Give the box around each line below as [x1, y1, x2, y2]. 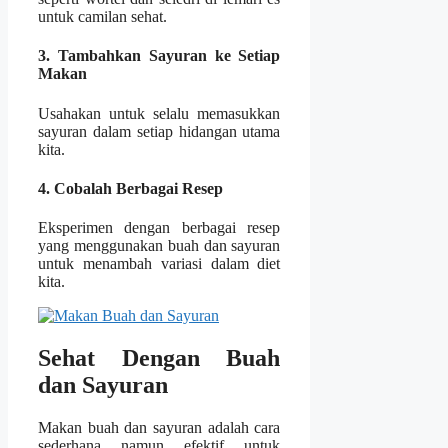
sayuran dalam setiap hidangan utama [38, 122, 281, 140]
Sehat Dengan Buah [38, 345, 281, 372]
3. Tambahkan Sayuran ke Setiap [38, 47, 281, 65]
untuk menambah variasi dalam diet [38, 255, 281, 273]
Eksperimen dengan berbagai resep [38, 219, 281, 237]
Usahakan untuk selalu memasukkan [38, 104, 281, 122]
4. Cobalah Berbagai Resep [38, 180, 223, 197]
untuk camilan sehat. [38, 8, 167, 26]
